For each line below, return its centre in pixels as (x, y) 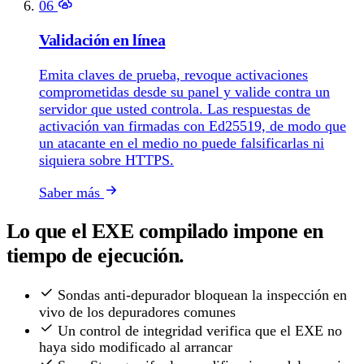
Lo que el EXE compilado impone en (165, 231)
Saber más (71, 192)
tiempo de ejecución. (95, 255)
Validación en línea (102, 40)
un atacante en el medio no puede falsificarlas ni (182, 143)
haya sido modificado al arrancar (136, 347)
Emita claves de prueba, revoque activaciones (173, 74)
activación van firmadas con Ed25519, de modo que (193, 126)
